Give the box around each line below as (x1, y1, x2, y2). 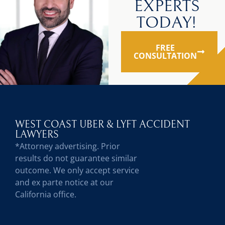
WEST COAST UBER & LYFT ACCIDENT (15, 119, 190, 131)
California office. (15, 188, 76, 200)
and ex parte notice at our (15, 176, 114, 188)
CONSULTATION (133, 50, 197, 61)
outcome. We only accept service (15, 164, 139, 176)
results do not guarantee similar (15, 152, 137, 164)
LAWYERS (15, 129, 59, 141)
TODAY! (136, 13, 197, 32)
